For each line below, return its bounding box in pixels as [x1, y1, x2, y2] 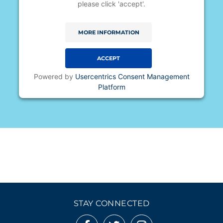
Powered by [33, 72, 75, 81]
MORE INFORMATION [78, 29, 139, 36]
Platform [98, 83, 125, 92]
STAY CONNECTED [73, 199, 150, 209]
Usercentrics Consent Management [75, 72, 190, 81]
